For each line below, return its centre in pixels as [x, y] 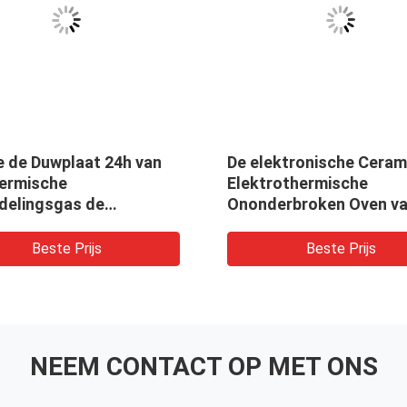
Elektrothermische [298, 183]
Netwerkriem [276, 224]
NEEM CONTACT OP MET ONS [203, 366]
